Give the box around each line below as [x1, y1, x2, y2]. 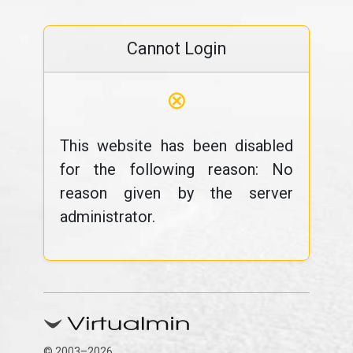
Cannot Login [127, 39, 226, 58]
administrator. [59, 207, 155, 226]
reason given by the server [59, 184, 294, 203]
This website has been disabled [59, 136, 294, 155]
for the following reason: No [59, 160, 294, 179]
